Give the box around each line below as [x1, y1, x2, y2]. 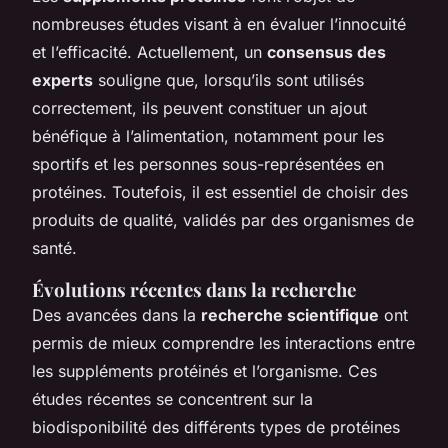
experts [32, 69, 93, 90]
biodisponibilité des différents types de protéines [32, 416, 400, 437]
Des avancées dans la [32, 304, 201, 325]
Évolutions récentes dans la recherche [32, 276, 356, 302]
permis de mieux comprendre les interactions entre [32, 332, 415, 353]
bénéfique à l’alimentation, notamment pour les [32, 125, 384, 146]
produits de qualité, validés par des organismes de [32, 209, 414, 230]
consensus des [267, 41, 386, 62]
